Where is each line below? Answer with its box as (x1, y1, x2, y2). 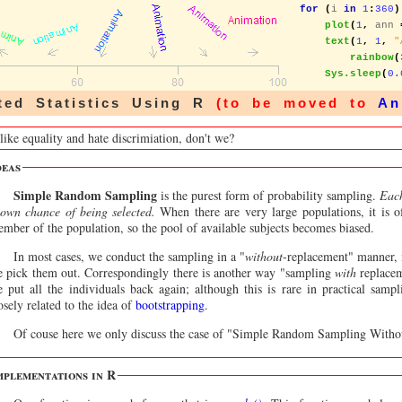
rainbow (350, 52, 394, 63)
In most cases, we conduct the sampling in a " (13, 248, 245, 265)
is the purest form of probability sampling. (157, 187, 380, 204)
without (245, 248, 283, 265)
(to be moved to (215, 95, 378, 110)
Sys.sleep (325, 68, 381, 79)
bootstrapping (135, 296, 205, 313)
